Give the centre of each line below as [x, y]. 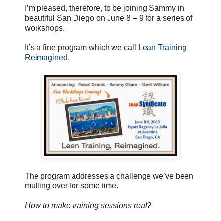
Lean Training [162, 47]
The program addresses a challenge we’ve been [109, 176]
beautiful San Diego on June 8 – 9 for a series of [109, 18]
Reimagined [46, 57]
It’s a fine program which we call [81, 47]
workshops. [45, 28]
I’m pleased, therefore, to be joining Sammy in [104, 8]
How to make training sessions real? [88, 205]
